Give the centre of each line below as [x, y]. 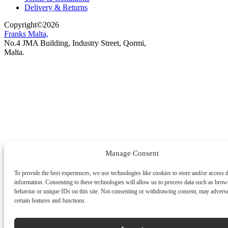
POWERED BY [27, 60]
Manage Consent [132, 153]
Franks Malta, [26, 34]
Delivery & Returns [56, 7]
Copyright [20, 24]
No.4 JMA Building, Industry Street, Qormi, [75, 43]
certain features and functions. [50, 201]
